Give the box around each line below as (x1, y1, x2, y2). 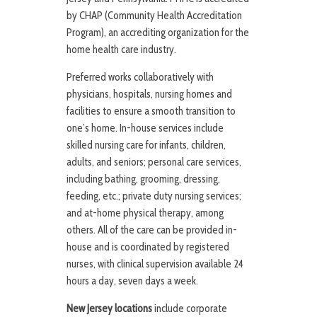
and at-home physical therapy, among (67, 207, 224, 220)
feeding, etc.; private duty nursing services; (67, 190, 241, 203)
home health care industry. (67, 43, 176, 57)
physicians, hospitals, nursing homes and (67, 88, 232, 101)
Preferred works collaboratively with (67, 71, 214, 84)
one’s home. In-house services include (67, 122, 224, 135)
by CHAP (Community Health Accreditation (67, 9, 242, 23)
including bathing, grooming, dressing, (67, 173, 220, 186)
